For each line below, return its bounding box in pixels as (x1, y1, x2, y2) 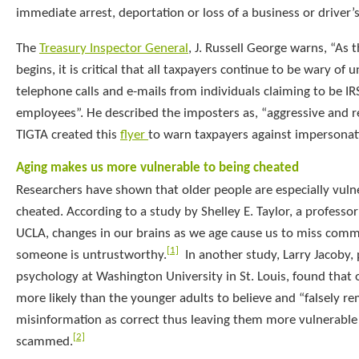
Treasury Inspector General (39, 42, 188, 56)
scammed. (16, 334, 73, 349)
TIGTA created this (16, 128, 120, 143)
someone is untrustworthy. (16, 248, 167, 262)
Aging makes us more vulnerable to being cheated (16, 161, 299, 175)
